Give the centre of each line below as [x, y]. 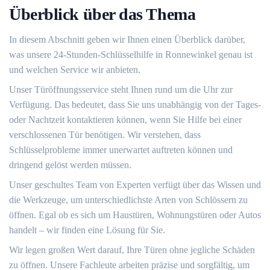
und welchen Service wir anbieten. [75, 70]
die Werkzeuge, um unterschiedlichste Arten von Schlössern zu [128, 200]
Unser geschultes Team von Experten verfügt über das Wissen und [135, 185]
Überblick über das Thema [102, 14]
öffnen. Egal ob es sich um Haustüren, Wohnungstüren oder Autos [135, 215]
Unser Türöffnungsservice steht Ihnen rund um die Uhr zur [121, 89]
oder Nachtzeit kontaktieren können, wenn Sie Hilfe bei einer [125, 120]
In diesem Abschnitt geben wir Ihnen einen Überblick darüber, [127, 39]
